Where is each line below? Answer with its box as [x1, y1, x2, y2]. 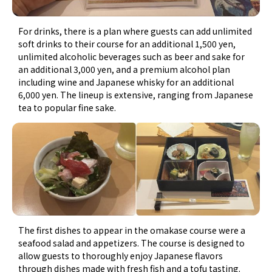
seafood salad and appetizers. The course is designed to [18, 236, 245, 249]
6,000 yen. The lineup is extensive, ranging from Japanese [18, 88, 254, 101]
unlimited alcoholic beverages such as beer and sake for [18, 50, 245, 63]
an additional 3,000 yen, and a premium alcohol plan [18, 63, 231, 75]
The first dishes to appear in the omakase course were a [18, 223, 246, 236]
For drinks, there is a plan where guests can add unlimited [18, 24, 253, 37]
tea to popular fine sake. [18, 101, 117, 114]
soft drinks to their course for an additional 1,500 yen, [18, 37, 236, 50]
